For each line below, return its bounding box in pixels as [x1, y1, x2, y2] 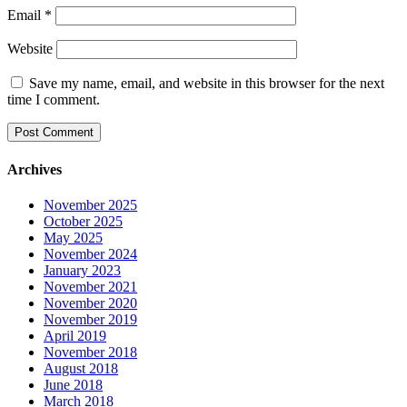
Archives [7, 161, 62, 177]
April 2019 [44, 328, 106, 343]
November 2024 [44, 246, 137, 262]
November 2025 [44, 197, 137, 213]
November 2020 [44, 295, 137, 311]
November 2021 [44, 279, 137, 294]
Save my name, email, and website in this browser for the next [29, 75, 384, 92]
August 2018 [44, 361, 118, 376]
